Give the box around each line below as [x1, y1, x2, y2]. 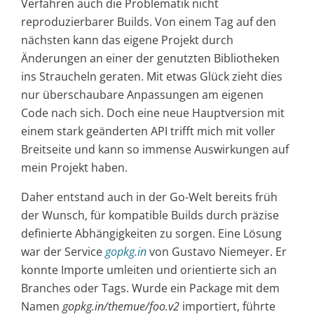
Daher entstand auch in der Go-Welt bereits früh [21, 189, 278, 205]
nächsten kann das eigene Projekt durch [21, 32, 233, 48]
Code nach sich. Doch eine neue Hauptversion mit [21, 104, 285, 121]
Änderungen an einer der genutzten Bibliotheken [21, 50, 280, 66]
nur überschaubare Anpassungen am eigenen [21, 86, 264, 102]
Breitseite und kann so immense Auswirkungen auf [21, 141, 289, 157]
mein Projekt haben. [21, 159, 128, 175]
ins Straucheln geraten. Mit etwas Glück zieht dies [21, 68, 282, 84]
